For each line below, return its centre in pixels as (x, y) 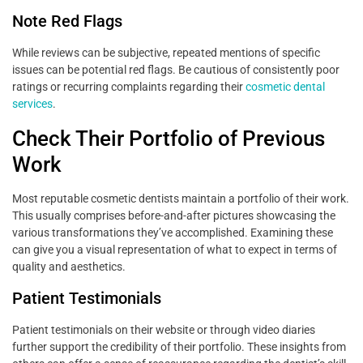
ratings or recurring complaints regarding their (129, 87)
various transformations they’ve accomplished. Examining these (173, 233)
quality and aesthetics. (69, 267)
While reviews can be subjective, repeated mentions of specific (166, 53)
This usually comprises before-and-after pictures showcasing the (174, 216)
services (32, 104)
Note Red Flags (67, 21)
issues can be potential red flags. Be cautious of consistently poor (176, 70)
